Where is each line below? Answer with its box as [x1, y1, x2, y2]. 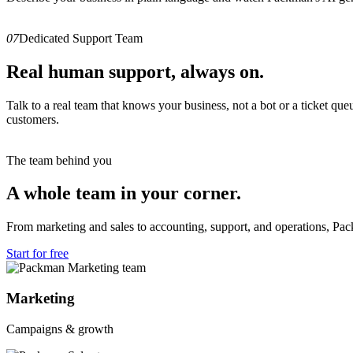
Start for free [6, 247, 69, 261]
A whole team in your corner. [6, 183, 241, 204]
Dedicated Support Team [19, 31, 143, 45]
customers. [6, 112, 59, 126]
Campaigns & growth [6, 321, 113, 336]
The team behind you [6, 153, 112, 167]
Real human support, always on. [6, 61, 264, 82]
